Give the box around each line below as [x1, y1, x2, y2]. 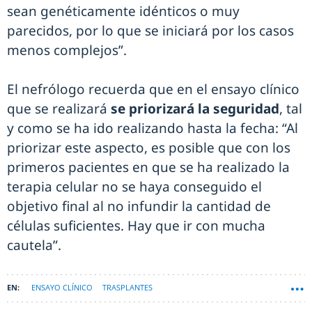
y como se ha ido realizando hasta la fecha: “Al [7, 119, 298, 138]
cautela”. [7, 236, 61, 255]
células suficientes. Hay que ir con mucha [7, 217, 265, 235]
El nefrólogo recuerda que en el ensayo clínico [7, 80, 299, 99]
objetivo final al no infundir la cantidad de [7, 197, 271, 216]
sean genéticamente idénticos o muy [7, 2, 240, 21]
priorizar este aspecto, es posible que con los [7, 139, 290, 157]
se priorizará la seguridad [111, 100, 279, 118]
